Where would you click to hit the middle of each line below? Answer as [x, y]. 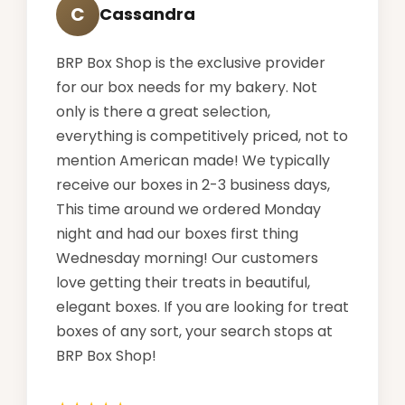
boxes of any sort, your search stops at [194, 331]
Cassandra [147, 14]
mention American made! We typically [193, 160]
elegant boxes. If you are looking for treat [202, 306]
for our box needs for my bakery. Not [187, 87]
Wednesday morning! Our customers [187, 258]
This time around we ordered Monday [188, 209]
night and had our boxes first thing [177, 233]
